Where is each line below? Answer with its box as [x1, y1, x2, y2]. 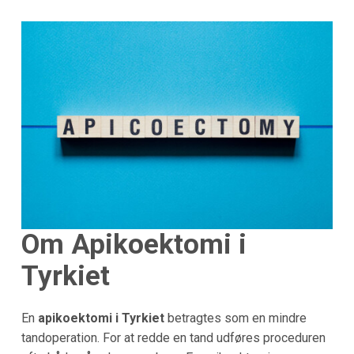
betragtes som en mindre [164, 311, 307, 326]
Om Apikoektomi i [21, 228, 247, 261]
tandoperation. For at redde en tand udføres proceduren [21, 330, 326, 346]
